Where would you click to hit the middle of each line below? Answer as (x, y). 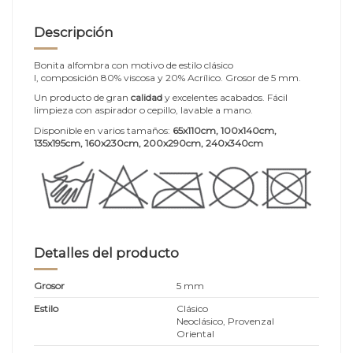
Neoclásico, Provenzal (225, 321)
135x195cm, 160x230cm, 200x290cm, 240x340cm (149, 143)
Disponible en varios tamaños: (102, 130)
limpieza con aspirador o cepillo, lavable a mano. (143, 110)
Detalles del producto (106, 253)
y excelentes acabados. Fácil (225, 98)
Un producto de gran (81, 98)
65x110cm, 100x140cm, (223, 130)
